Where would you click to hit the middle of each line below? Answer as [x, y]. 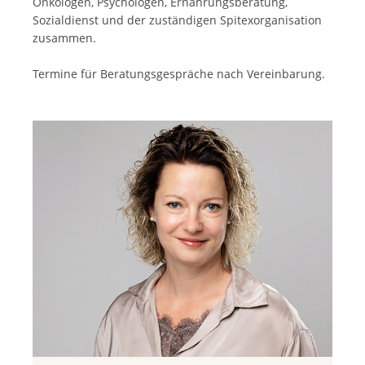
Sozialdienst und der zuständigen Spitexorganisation [177, 20]
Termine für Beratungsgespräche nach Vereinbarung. [179, 73]
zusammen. [64, 37]
